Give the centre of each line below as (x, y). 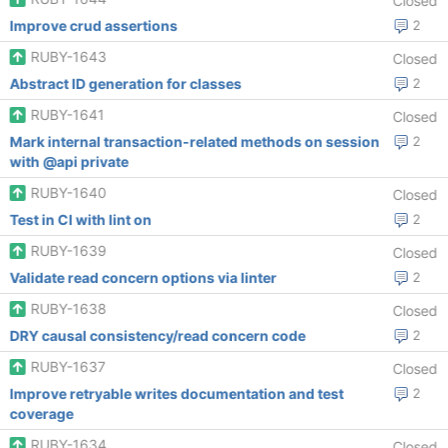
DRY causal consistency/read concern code (157, 335)
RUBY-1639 (68, 250)
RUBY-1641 (67, 114)
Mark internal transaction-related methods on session (194, 141)
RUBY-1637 (68, 366)
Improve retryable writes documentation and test (176, 393)
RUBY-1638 (68, 308)
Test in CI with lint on (80, 219)
